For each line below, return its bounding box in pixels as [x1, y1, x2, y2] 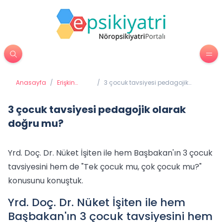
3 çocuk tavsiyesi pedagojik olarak [8, 103, 186, 116]
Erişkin [57, 78, 75, 87]
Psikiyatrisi [57, 86, 88, 95]
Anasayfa [16, 78, 46, 87]
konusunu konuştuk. [8, 175, 83, 186]
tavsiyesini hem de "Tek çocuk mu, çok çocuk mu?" [8, 161, 202, 172]
